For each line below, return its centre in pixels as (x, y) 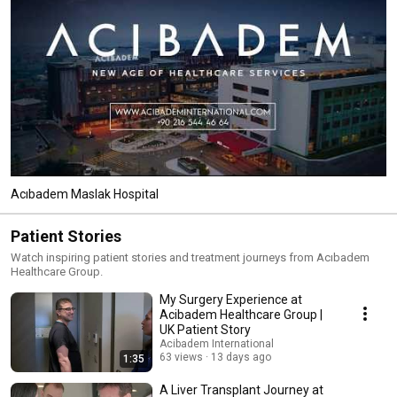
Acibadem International (217, 343)
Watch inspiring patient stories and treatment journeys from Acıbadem (190, 257)
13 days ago (241, 357)
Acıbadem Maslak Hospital (85, 194)
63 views (181, 357)
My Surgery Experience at (231, 299)
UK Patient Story (205, 329)
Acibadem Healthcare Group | (241, 314)
